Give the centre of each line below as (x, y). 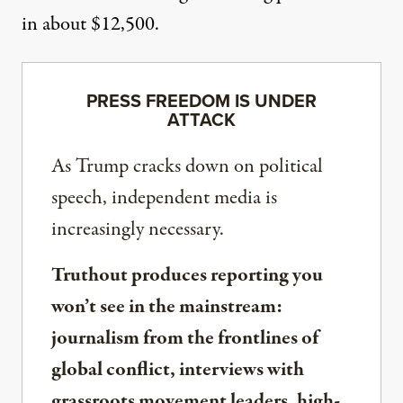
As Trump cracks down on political (187, 167)
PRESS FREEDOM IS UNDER (201, 101)
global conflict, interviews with (178, 370)
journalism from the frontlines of (185, 339)
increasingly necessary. (138, 230)
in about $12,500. (90, 25)
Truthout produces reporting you (187, 276)
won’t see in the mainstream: (167, 307)
